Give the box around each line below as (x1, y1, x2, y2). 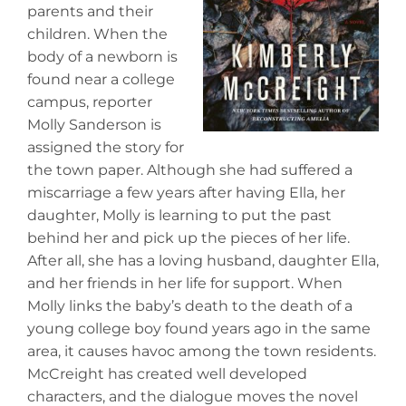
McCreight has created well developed (27, 365, 307, 383)
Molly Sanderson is (27, 116, 161, 134)
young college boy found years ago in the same (27, 320, 371, 338)
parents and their (27, 3, 153, 21)
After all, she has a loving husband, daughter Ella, (27, 252, 379, 270)
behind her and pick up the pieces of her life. (27, 229, 350, 247)
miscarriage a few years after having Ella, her (27, 184, 345, 202)
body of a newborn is (27, 48, 178, 66)
